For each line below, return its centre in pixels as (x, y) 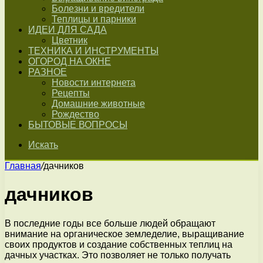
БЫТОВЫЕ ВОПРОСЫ (78, 125)
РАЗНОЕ (48, 72)
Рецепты (71, 93)
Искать (43, 145)
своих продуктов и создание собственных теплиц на (119, 244)
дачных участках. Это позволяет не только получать (118, 255)
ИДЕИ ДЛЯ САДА (68, 30)
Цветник (70, 40)
